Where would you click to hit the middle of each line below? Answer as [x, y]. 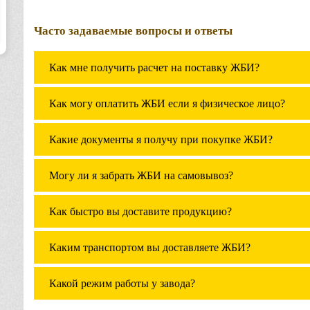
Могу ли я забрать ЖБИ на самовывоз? [141, 175]
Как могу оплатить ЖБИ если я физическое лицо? [167, 103]
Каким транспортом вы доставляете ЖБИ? [150, 247]
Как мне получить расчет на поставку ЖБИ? [154, 67]
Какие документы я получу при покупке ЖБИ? [161, 139]
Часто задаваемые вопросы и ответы [133, 31]
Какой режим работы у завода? [122, 283]
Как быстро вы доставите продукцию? [140, 211]
